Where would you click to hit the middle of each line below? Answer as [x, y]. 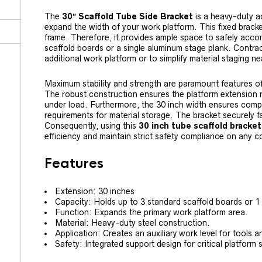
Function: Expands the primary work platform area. [151, 212]
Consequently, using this [92, 126]
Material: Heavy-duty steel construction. [132, 223]
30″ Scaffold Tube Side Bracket [127, 16]
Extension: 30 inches [95, 191]
